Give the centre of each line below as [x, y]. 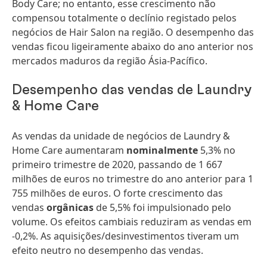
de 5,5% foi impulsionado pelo [162, 207]
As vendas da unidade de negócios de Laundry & [121, 136]
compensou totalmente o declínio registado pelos [124, 18]
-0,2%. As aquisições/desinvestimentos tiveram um [125, 236]
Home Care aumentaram [69, 150]
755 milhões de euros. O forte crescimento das [117, 193]
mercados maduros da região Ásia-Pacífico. [110, 61]
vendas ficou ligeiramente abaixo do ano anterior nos [133, 46]
